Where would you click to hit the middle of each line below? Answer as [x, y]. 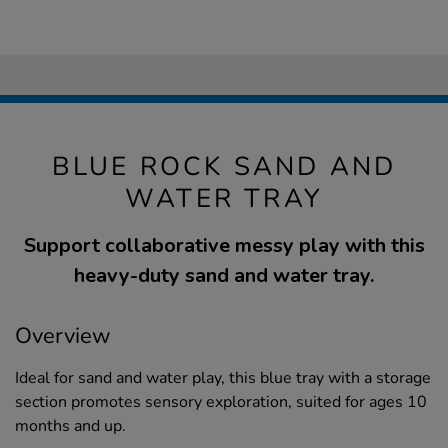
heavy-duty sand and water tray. [224, 275]
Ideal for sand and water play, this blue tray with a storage [223, 377]
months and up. [70, 425]
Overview [63, 335]
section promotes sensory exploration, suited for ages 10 [221, 401]
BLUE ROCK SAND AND [224, 166]
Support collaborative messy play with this [224, 245]
